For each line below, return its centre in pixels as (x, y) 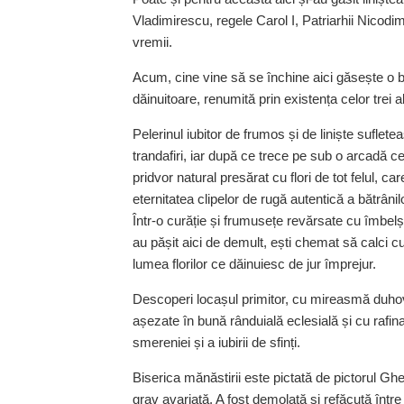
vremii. (152, 42)
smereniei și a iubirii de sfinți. (216, 343)
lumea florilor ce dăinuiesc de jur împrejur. (254, 264)
